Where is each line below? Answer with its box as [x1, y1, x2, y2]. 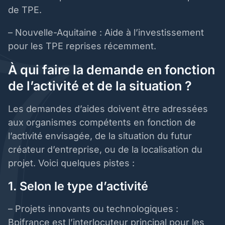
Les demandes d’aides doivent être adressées [8, 103, 208, 115]
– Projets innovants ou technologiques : [8, 203, 178, 214]
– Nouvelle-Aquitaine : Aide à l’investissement [8, 27, 204, 38]
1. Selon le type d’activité [8, 179, 151, 194]
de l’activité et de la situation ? [8, 78, 195, 94]
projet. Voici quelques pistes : [8, 158, 137, 169]
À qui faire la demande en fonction [8, 62, 215, 78]
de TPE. [8, 5, 44, 16]
